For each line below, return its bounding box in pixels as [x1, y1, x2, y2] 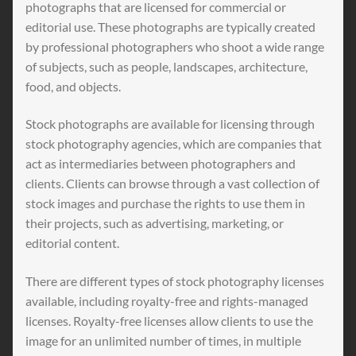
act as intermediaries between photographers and [25, 156, 296, 172]
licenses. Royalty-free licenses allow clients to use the [25, 313, 313, 329]
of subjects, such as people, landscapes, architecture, [25, 58, 308, 74]
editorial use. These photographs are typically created [25, 18, 315, 34]
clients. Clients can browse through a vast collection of [25, 176, 319, 192]
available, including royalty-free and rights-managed [25, 293, 308, 309]
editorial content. [25, 235, 119, 251]
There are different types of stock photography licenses [25, 273, 324, 289]
